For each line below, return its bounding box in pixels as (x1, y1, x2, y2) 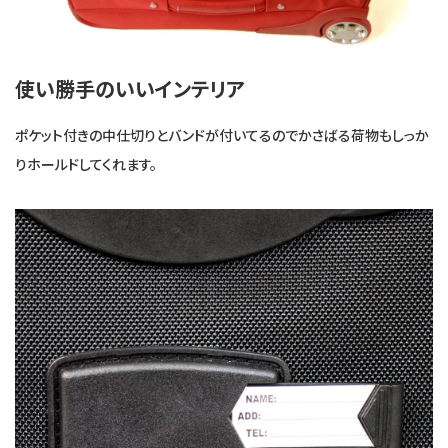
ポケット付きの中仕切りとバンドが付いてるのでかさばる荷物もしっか (15, 125, 429, 145)
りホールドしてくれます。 (15, 154, 157, 174)
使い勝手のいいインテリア (15, 74, 245, 103)
